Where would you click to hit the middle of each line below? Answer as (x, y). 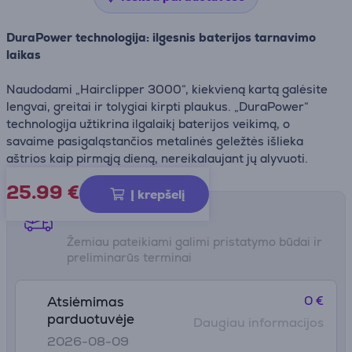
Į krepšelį (158, 194)
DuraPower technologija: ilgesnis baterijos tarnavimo (161, 37)
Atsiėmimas (86, 302)
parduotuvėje (91, 319)
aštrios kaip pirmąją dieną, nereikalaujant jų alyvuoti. (157, 158)
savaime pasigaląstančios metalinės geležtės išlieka (155, 141)
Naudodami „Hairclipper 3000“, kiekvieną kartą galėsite (167, 89)
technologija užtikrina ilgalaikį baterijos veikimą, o (148, 124)
